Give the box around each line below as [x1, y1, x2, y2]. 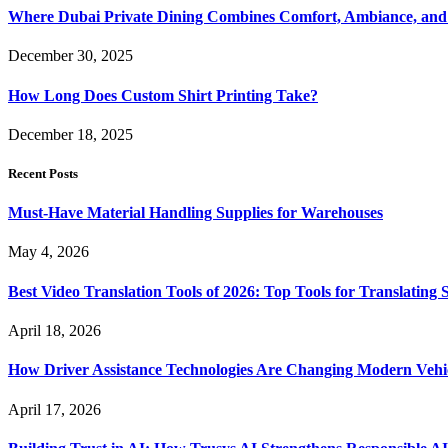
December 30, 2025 [8, 47, 133, 65]
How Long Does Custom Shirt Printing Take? [8, 86, 318, 104]
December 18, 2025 [8, 125, 133, 143]
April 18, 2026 [8, 322, 101, 339]
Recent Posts [8, 166, 78, 182]
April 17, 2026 [8, 400, 101, 418]
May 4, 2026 [8, 243, 89, 261]
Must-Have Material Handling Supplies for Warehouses [8, 204, 383, 222]
